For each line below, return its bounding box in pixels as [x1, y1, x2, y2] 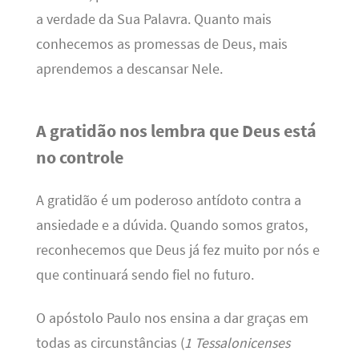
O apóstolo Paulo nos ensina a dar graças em [35, 309, 309, 327]
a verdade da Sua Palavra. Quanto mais [35, 10, 272, 29]
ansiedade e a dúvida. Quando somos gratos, [35, 216, 308, 235]
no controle [35, 145, 123, 168]
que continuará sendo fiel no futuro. [35, 266, 254, 284]
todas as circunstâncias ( [35, 333, 184, 352]
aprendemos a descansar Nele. [35, 60, 223, 79]
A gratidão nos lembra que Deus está [35, 119, 317, 142]
